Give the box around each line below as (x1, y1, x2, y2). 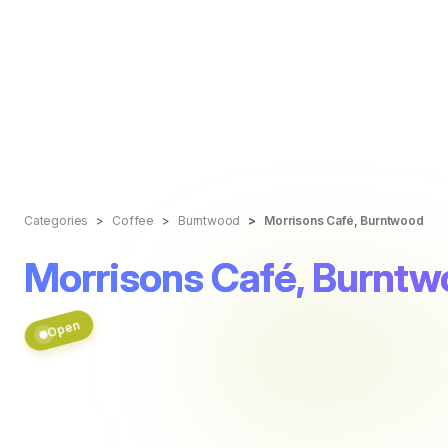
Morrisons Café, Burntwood (264, 213, 424, 228)
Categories (24, 213, 89, 228)
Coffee (112, 213, 155, 228)
